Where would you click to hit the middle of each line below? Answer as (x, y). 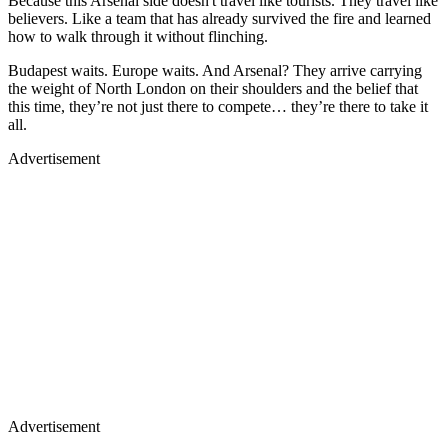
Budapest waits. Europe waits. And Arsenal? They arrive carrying (215, 71)
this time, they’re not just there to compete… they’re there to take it (218, 107)
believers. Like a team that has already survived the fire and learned (219, 19)
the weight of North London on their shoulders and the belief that (213, 89)
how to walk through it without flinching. (138, 37)
